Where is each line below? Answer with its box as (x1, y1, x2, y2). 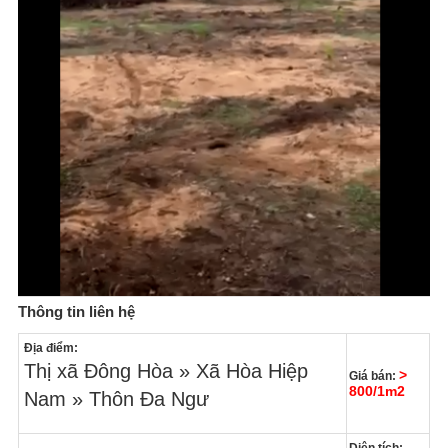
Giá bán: (348, 369, 399, 384)
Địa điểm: (23, 341, 78, 356)
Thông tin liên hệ (17, 303, 135, 321)
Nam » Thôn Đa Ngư (23, 388, 209, 411)
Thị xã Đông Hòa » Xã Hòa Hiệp (23, 360, 308, 383)
